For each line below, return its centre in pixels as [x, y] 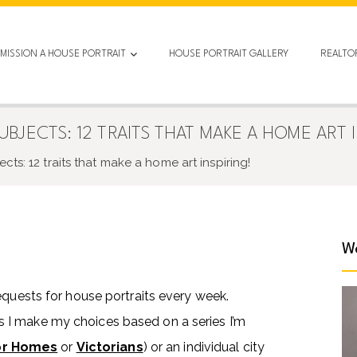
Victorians [110, 347]
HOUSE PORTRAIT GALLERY [228, 54]
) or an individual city [204, 347]
